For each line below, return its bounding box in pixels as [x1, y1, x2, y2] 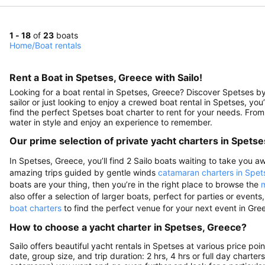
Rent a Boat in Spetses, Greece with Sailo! [9, 71, 202, 83]
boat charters [9, 202, 62, 213]
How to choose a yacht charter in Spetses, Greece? [9, 221, 247, 233]
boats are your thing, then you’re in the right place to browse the [9, 179, 261, 189]
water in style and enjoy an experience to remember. [9, 117, 212, 127]
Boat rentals [35, 40, 81, 50]
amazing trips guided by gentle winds [9, 167, 158, 177]
